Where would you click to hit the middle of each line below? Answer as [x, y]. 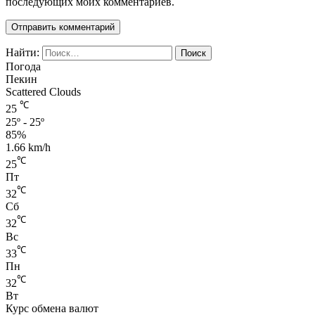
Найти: [22, 53]
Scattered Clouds [43, 92]
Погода [23, 67]
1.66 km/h [28, 147]
